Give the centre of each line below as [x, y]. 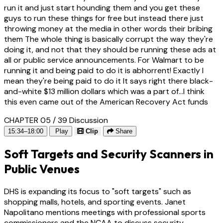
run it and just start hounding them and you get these [102, 8]
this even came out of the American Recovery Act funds [106, 102]
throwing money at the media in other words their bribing [108, 29]
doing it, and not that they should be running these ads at [110, 50]
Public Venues [42, 169]
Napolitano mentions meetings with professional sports [105, 212]
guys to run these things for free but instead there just [104, 18]
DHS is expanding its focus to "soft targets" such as [98, 191]
